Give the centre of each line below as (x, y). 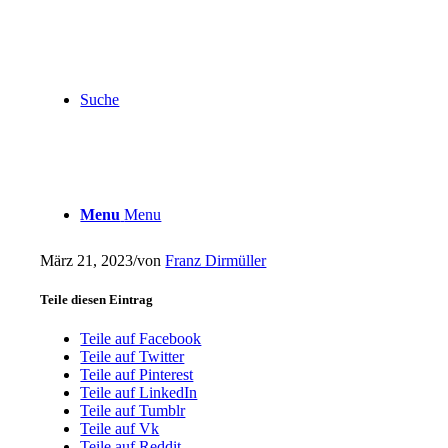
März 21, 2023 (87, 260)
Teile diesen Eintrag (97, 299)
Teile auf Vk (120, 429)
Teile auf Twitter (132, 357)
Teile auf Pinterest (137, 375)
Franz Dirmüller (216, 260)
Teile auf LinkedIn (139, 393)
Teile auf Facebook (141, 339)
